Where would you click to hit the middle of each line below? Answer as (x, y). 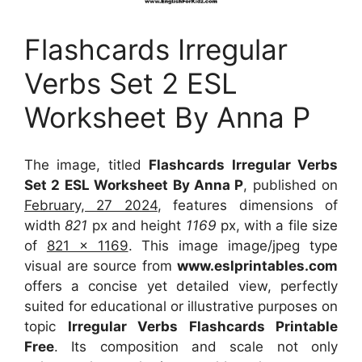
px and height (137, 225)
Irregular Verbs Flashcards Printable (202, 326)
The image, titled (87, 164)
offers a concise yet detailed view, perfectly (181, 286)
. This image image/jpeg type (233, 245)
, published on (290, 185)
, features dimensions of (248, 205)
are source (104, 265)
